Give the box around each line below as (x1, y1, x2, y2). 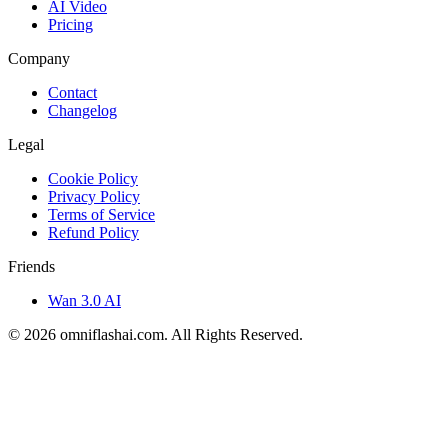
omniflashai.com (60, 326, 164, 344)
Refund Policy (48, 224, 139, 242)
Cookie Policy (48, 170, 138, 188)
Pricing (48, 16, 93, 34)
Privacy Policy (48, 188, 140, 206)
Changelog (48, 102, 117, 120)
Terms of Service (48, 206, 155, 224)
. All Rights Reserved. (164, 326, 303, 344)
